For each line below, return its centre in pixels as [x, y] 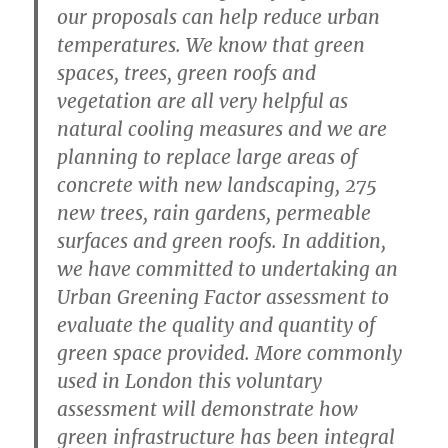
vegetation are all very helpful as [203, 100]
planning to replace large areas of [207, 156]
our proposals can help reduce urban [219, 16]
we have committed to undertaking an [228, 268]
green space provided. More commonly [230, 352]
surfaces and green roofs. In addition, [222, 240]
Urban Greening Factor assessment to [223, 296]
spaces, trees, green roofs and [187, 72]
